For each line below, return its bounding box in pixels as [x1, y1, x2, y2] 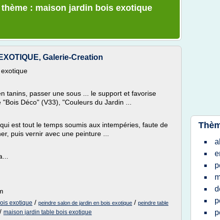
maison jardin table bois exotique [3, 209, 92, 216]
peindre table [138, 200, 168, 206]
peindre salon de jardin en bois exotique [38, 200, 132, 206]
